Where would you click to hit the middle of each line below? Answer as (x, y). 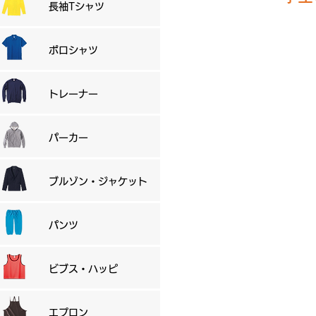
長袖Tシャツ (77, 6)
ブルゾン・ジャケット (98, 181)
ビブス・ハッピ (83, 269)
